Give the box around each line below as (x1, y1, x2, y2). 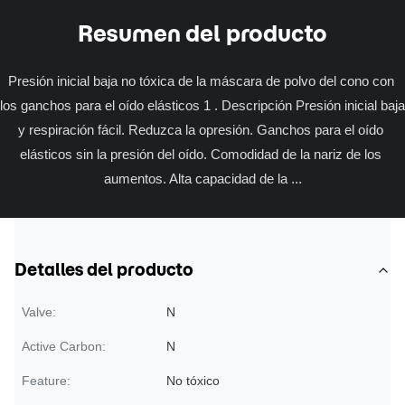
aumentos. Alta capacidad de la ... (103, 171, 302, 186)
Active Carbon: (22, 339, 106, 353)
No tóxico (166, 373, 220, 388)
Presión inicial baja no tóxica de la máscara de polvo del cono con (7, 73, 394, 89)
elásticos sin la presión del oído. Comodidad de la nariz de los (20, 146, 381, 162)
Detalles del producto (14, 259, 193, 280)
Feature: (22, 373, 71, 388)
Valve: (22, 305, 56, 319)
